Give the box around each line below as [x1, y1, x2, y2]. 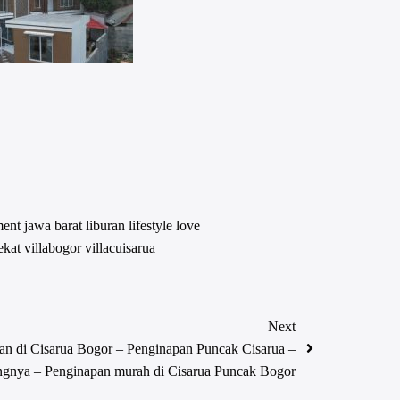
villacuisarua [84, 240, 155, 256]
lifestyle [128, 218, 176, 234]
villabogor [23, 240, 85, 256]
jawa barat [23, 218, 86, 234]
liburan [85, 218, 129, 234]
